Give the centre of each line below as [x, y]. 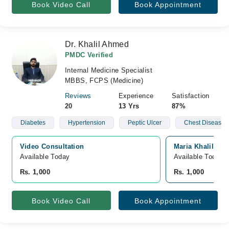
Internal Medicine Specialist [109, 70]
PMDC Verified [89, 55]
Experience [136, 96]
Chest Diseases [206, 123]
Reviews [78, 96]
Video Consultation [52, 146]
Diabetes [33, 123]
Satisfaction [191, 96]
